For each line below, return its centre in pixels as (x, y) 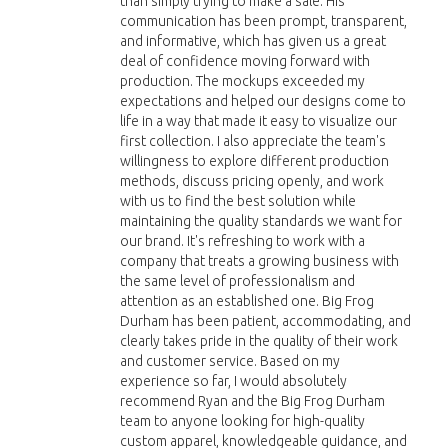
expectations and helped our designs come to (262, 101)
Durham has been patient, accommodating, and (265, 321)
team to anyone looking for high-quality (242, 421)
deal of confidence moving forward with (244, 61)
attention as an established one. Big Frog (246, 301)
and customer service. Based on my (229, 361)
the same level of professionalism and (237, 281)
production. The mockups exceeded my (242, 81)
